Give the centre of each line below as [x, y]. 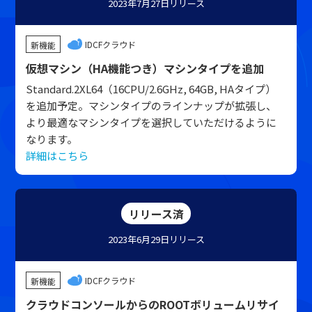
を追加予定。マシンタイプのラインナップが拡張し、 [151, 106]
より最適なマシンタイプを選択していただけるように [151, 122]
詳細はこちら [57, 156]
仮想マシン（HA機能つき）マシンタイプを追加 [145, 68]
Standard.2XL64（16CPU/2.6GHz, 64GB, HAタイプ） [151, 89]
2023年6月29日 [138, 239]
